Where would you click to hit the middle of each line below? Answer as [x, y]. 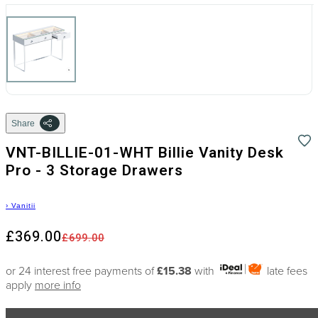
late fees [286, 271]
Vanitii [23, 205]
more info [58, 285]
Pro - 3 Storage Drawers [94, 171]
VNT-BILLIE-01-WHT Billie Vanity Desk [145, 153]
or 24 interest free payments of [81, 271]
